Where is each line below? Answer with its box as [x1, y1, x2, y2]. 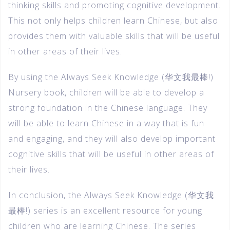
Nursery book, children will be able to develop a [8, 86, 204, 98]
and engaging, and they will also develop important [8, 132, 216, 144]
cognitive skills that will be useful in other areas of [8, 148, 214, 160]
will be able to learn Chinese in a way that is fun [8, 117, 204, 129]
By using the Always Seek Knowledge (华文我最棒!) [8, 71, 214, 83]
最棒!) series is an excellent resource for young [8, 204, 202, 216]
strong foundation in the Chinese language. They [8, 102, 207, 113]
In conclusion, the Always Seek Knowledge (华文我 [8, 189, 214, 201]
